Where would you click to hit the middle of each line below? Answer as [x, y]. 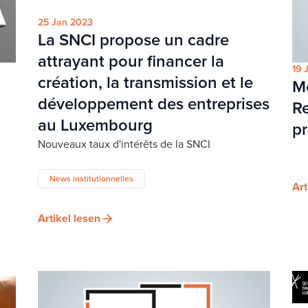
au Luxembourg [96, 125]
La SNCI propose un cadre [134, 40]
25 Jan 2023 [66, 23]
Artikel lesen [69, 219]
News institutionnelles [92, 179]
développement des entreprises [154, 104]
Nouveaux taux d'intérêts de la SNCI [124, 144]
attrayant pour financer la [131, 62]
